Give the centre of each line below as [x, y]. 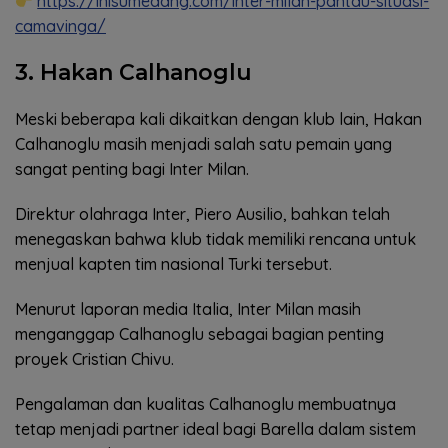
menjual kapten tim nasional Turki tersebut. [173, 264]
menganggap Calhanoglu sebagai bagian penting [199, 334]
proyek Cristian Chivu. [94, 359]
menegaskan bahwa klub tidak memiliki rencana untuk [215, 239]
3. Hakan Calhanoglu [133, 73]
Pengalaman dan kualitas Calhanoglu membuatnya [205, 404]
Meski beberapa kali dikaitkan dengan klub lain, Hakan [218, 119]
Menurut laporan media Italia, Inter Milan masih [188, 309]
